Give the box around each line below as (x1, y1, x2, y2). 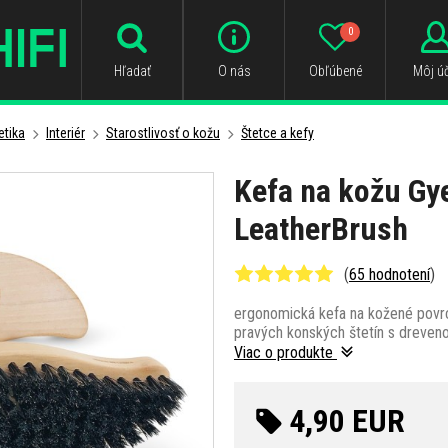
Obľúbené (308, 63, 362, 79)
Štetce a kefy (241, 125, 314, 141)
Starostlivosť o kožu (106, 125, 220, 141)
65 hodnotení (349, 264, 430, 284)
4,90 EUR (289, 401, 405, 440)
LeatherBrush (234, 209, 408, 248)
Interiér (46, 125, 85, 141)
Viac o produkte (234, 342, 337, 362)
